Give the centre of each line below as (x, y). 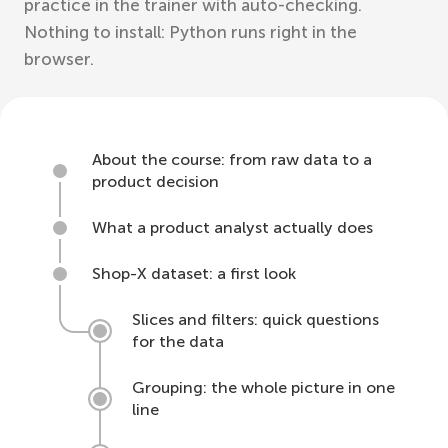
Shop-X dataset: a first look (194, 273)
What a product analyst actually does (232, 227)
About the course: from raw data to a (232, 159)
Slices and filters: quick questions (255, 319)
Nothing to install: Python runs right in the (190, 32)
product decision (155, 181)
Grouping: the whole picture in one (263, 387)
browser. (59, 59)
